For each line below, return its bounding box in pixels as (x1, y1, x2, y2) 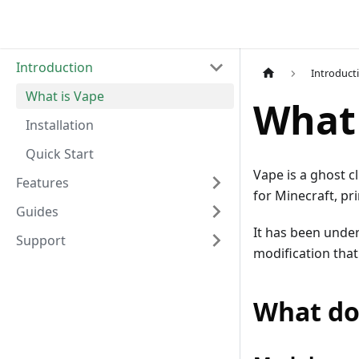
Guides (16, 203, 58, 220)
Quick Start (26, 145, 94, 163)
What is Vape (26, 87, 104, 105)
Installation (26, 116, 94, 134)
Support (16, 232, 66, 249)
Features (16, 174, 69, 192)
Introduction (16, 58, 93, 76)
